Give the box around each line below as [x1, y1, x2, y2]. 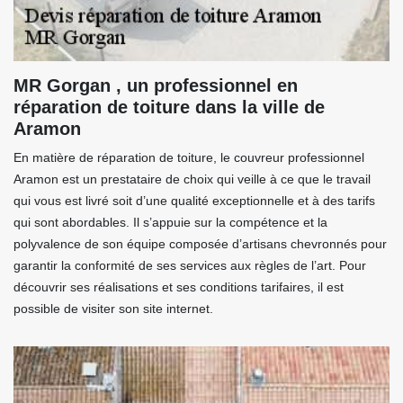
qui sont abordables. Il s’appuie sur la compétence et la [13, 215, 327, 229]
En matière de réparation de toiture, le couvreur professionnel [13, 150, 364, 165]
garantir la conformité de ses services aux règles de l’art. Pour [13, 258, 366, 273]
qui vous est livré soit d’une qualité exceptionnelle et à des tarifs [13, 193, 375, 208]
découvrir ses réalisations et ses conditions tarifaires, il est [13, 280, 344, 294]
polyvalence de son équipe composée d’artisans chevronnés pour [13, 237, 387, 251]
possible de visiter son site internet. [13, 301, 213, 316]
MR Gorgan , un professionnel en [13, 76, 298, 95]
